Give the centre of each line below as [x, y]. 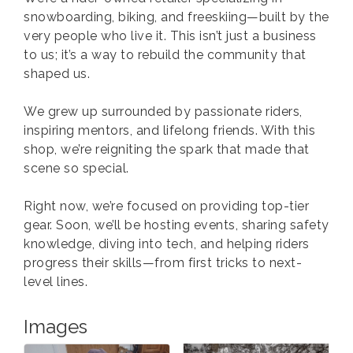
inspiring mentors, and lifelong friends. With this [169, 131]
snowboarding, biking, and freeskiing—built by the [176, 17]
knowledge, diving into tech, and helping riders [167, 244]
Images [56, 327]
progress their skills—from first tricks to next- [163, 263]
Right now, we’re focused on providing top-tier [166, 206]
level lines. [56, 282]
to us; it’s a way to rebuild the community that [165, 55]
